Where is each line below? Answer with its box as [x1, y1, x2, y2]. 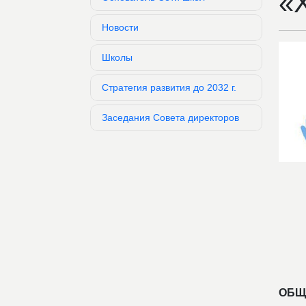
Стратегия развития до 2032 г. [102, 81, 236, 93]
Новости [102, 21, 139, 33]
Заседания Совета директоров [102, 111, 239, 123]
